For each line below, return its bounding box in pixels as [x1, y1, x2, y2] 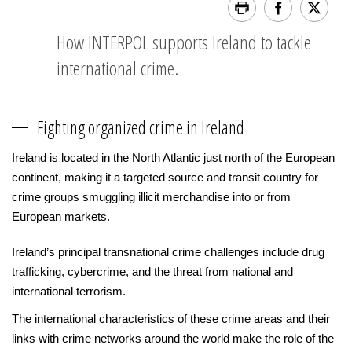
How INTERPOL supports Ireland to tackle [57, 29, 311, 55]
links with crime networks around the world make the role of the [12, 332, 334, 345]
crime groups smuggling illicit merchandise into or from [12, 190, 291, 203]
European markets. [12, 210, 110, 223]
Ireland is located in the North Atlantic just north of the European [12, 151, 335, 164]
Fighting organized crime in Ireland [37, 115, 244, 140]
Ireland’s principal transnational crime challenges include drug [12, 245, 324, 258]
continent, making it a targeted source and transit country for [12, 170, 318, 184]
